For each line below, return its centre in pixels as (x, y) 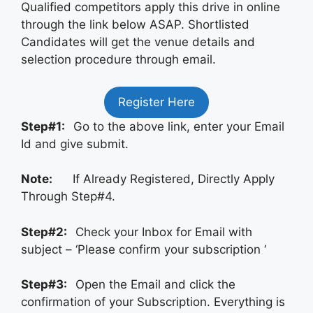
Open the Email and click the (155, 285)
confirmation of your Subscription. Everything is (153, 302)
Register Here (156, 102)
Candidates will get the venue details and (138, 42)
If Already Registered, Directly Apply (172, 179)
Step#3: (48, 285)
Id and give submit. (77, 144)
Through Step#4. (70, 197)
